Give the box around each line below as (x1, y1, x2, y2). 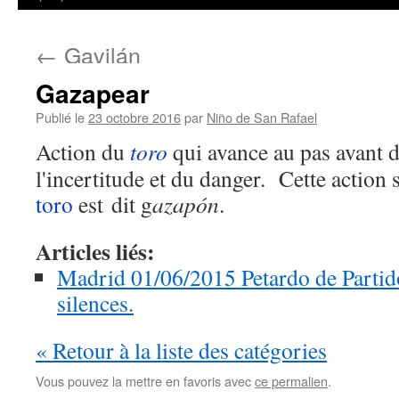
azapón (152, 189, 219, 219)
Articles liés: (36, 234, 155, 268)
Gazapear (36, 75, 150, 111)
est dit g (73, 189, 152, 219)
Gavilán (58, 38, 141, 70)
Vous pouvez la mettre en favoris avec (36, 371, 255, 390)
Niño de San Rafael (207, 108, 317, 126)
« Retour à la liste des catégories (36, 335, 327, 365)
